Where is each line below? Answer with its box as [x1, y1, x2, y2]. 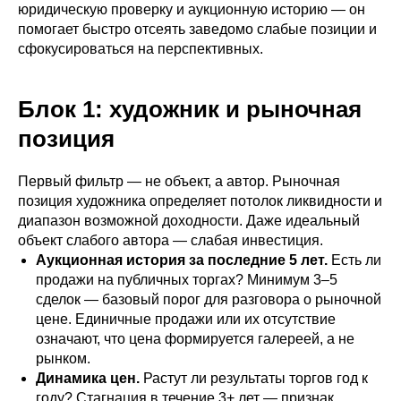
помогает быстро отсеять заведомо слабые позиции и [18, 21, 377, 37]
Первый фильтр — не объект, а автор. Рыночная [18, 174, 340, 189]
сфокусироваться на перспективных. [18, 41, 263, 56]
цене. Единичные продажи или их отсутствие [36, 311, 336, 327]
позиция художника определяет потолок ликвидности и [18, 193, 382, 209]
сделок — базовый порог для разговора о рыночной [36, 292, 381, 307]
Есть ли [328, 252, 381, 268]
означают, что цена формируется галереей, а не [36, 331, 354, 346]
